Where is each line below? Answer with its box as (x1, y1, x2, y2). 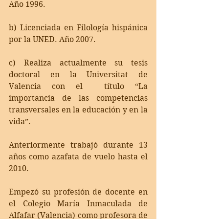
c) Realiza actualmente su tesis (9, 58, 148, 68)
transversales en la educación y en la (9, 105, 148, 115)
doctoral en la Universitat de (9, 70, 148, 80)
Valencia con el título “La (9, 82, 148, 91)
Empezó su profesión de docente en (9, 187, 148, 197)
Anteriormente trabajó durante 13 (9, 140, 148, 150)
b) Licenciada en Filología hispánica (9, 23, 148, 33)
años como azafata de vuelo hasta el (9, 152, 148, 162)
